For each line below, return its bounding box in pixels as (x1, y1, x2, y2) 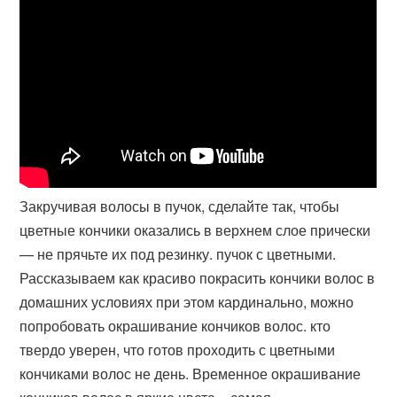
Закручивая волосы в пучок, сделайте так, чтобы (19, 196, 340, 216)
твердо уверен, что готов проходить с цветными (19, 339, 336, 360)
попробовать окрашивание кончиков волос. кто (19, 315, 331, 336)
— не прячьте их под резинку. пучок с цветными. (19, 244, 337, 264)
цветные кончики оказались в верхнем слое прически (19, 220, 371, 240)
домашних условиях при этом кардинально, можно (19, 292, 354, 312)
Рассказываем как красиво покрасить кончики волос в (19, 268, 376, 288)
